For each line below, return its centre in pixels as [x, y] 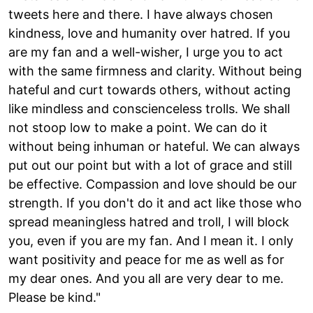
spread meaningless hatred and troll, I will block [149, 221]
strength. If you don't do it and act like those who [155, 203]
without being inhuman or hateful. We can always [154, 146]
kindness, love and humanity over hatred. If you [149, 33]
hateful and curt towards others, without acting [150, 89]
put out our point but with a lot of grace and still [150, 165]
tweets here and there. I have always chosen [141, 14]
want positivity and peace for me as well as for [146, 259]
